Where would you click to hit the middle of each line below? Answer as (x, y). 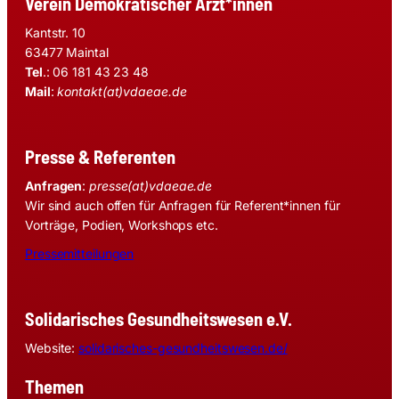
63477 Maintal (67, 52)
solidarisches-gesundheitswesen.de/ (183, 347)
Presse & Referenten (100, 156)
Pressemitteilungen (80, 253)
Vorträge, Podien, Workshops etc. (122, 224)
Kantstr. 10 (55, 32)
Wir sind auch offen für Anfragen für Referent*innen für (183, 205)
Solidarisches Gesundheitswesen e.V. (159, 318)
